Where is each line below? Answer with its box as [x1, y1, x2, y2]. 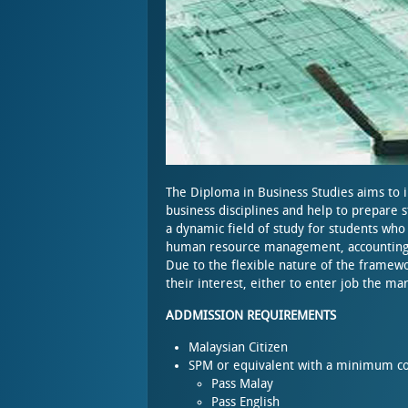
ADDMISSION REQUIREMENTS [166, 308, 336, 323]
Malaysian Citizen [189, 340, 288, 355]
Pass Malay [211, 376, 273, 392]
